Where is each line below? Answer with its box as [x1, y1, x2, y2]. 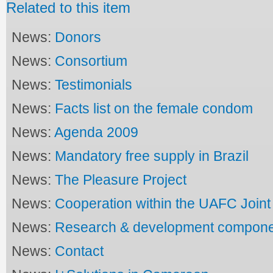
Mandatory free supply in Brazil [55, 147, 249, 164]
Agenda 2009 [54, 124, 139, 140]
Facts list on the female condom [55, 100, 253, 116]
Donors [55, 29, 102, 45]
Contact [55, 243, 104, 259]
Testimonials [55, 76, 133, 93]
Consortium [55, 52, 128, 69]
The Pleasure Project [55, 171, 187, 188]
